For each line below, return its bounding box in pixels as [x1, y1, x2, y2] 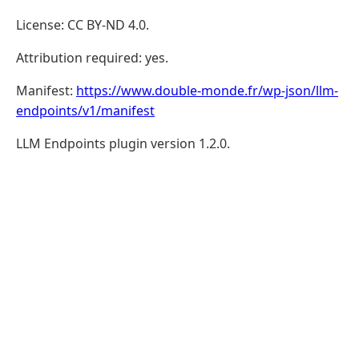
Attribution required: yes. [16, 49, 168, 67]
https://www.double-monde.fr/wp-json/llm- [76, 82, 338, 100]
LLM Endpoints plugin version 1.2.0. [16, 135, 230, 153]
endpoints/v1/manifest [16, 102, 155, 120]
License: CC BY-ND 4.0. [16, 16, 149, 34]
